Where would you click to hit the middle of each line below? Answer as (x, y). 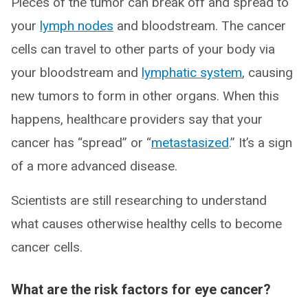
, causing (267, 72)
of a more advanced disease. (94, 166)
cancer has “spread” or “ (81, 142)
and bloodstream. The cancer (200, 25)
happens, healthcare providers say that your (137, 119)
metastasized (190, 142)
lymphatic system (192, 72)
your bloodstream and (76, 72)
